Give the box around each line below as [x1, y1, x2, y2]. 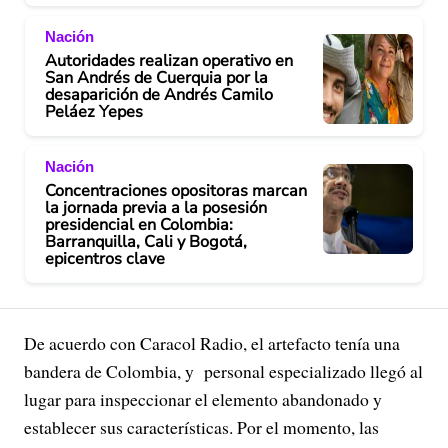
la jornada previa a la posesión [45, 197, 267, 220]
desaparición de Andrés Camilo [45, 84, 273, 107]
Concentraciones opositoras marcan [45, 180, 307, 203]
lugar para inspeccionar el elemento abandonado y [24, 387, 382, 412]
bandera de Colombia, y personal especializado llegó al [24, 359, 423, 384]
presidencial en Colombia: [45, 214, 233, 237]
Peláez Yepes [45, 101, 143, 124]
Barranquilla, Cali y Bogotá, [45, 231, 247, 254]
